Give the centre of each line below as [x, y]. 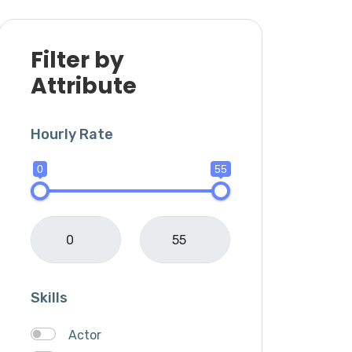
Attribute [84, 86]
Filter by [77, 60]
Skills [49, 298]
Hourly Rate [72, 134]
